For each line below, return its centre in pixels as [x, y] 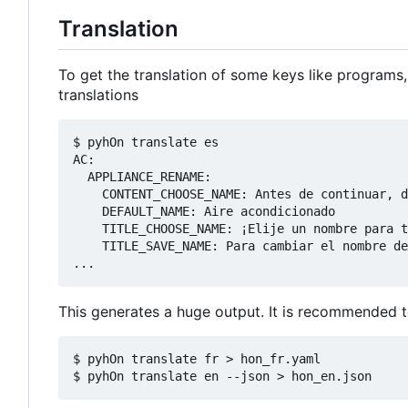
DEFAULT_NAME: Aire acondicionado [204, 212]
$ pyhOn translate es [146, 143]
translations [98, 95]
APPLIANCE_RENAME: [142, 177]
